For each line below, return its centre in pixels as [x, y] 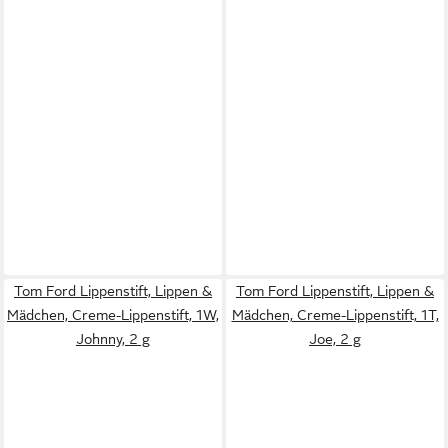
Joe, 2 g [335, 338]
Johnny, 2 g [113, 338]
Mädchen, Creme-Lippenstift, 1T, [335, 314]
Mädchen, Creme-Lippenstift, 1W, [113, 314]
